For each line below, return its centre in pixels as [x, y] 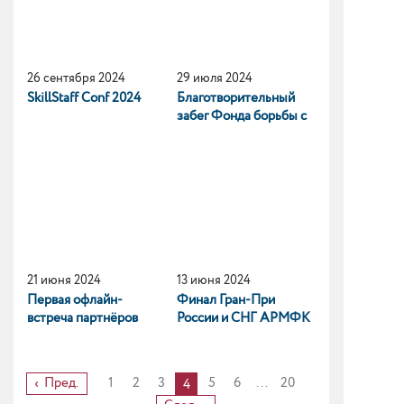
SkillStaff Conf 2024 [84, 98]
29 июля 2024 [215, 78]
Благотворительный [236, 98]
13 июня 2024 [214, 280]
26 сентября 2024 [76, 78]
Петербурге [62, 354]
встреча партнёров [83, 318]
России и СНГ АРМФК [244, 318]
